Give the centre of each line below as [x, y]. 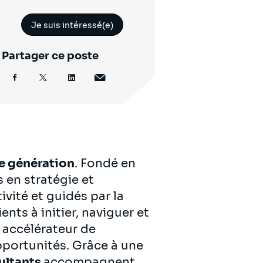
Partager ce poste [50, 55]
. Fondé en [105, 163]
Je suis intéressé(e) [72, 25]
